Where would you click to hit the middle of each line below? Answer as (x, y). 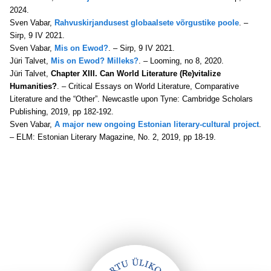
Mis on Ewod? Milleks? (95, 61)
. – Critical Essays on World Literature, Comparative (148, 86)
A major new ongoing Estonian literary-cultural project (157, 124)
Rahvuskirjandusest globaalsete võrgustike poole (147, 23)
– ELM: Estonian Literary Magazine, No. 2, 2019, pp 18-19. (113, 137)
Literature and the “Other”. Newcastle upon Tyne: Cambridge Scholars (131, 99)
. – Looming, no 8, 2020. (181, 61)
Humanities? (33, 86)
